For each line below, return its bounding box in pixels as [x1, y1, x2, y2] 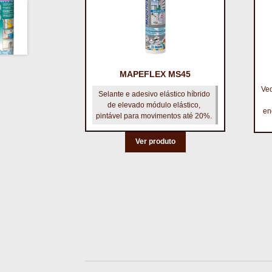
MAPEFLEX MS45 [120, 69, 191, 79]
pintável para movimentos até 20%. [96, 111, 212, 120]
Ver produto [135, 137, 175, 146]
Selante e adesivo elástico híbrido [98, 89, 210, 98]
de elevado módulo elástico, [107, 100, 201, 109]
